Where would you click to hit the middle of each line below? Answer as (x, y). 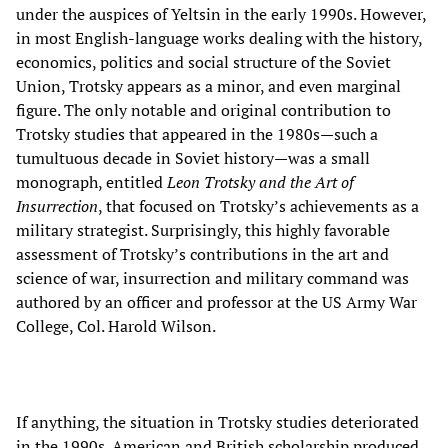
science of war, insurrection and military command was (212, 277)
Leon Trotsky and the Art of (260, 181)
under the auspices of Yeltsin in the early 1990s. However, (221, 13)
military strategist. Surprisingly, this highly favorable (203, 229)
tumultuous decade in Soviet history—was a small (193, 157)
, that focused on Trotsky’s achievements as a (258, 205)
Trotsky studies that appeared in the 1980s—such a (197, 133)
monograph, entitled (91, 181)
